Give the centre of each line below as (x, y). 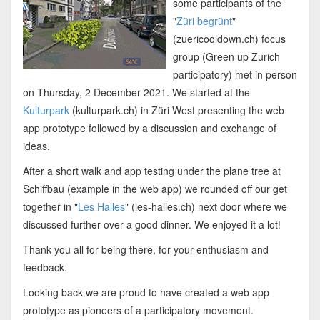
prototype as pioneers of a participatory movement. (138, 310)
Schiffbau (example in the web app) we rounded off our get (155, 188)
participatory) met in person (235, 74)
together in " (50, 206)
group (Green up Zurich (226, 56)
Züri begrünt (204, 20)
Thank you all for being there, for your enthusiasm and (145, 249)
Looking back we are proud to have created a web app (146, 292)
